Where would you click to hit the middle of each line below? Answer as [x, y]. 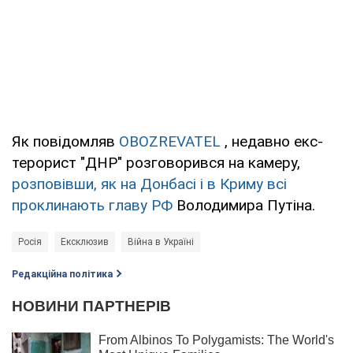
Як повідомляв [65, 141]
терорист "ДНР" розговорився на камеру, [156, 162]
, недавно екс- [272, 141]
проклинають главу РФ [92, 205]
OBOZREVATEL [170, 141]
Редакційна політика [62, 274]
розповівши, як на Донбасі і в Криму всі [149, 184]
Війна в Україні [161, 242]
